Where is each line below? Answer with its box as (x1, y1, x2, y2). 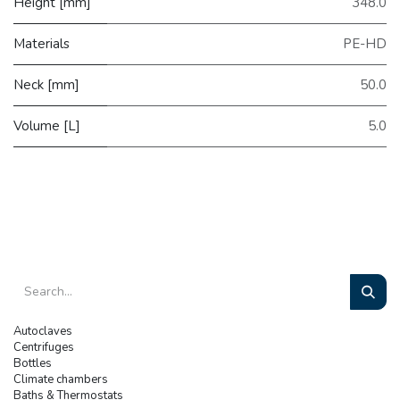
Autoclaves (13, 322, 72, 339)
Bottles (13, 354, 52, 371)
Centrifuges (13, 338, 74, 355)
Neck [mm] (13, 76, 79, 95)
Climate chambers (13, 371, 108, 387)
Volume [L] (13, 117, 80, 136)
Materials (13, 35, 70, 54)
